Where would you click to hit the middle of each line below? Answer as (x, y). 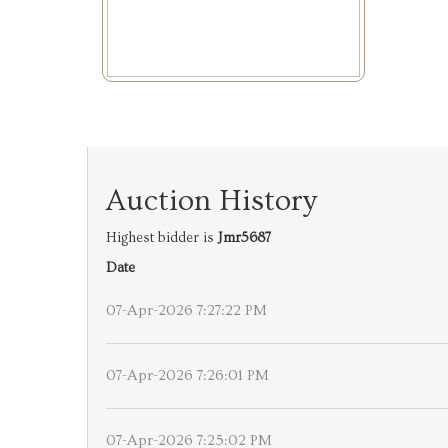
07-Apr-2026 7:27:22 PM (186, 310)
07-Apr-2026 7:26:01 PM (187, 375)
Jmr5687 (244, 238)
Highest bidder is (162, 238)
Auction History (211, 201)
